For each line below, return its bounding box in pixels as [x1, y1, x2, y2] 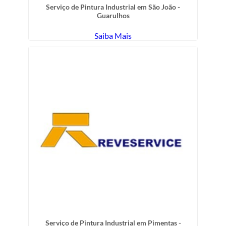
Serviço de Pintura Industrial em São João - [46, 2, 180, 11]
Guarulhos [96, 11, 130, 20]
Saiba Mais [94, 30, 132, 40]
